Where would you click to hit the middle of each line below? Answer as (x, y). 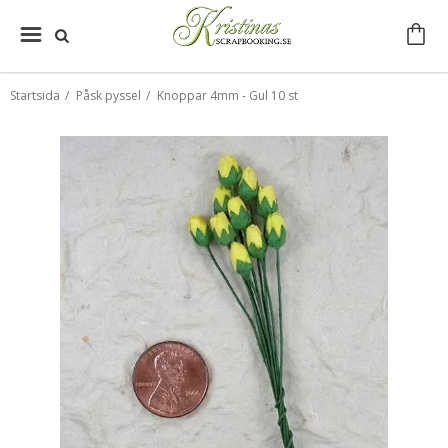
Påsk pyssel (108, 95)
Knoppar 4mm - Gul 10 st (227, 95)
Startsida (35, 95)
